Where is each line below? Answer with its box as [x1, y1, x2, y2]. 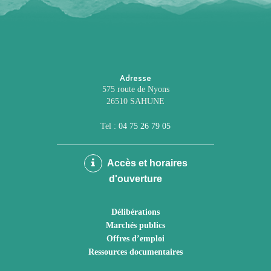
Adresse [120, 74, 151, 83]
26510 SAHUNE [106, 97, 165, 106]
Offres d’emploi [106, 233, 165, 243]
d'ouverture [109, 174, 162, 184]
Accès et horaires [105, 158, 188, 168]
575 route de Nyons [102, 85, 169, 94]
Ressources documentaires [88, 247, 183, 256]
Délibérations [111, 207, 160, 217]
